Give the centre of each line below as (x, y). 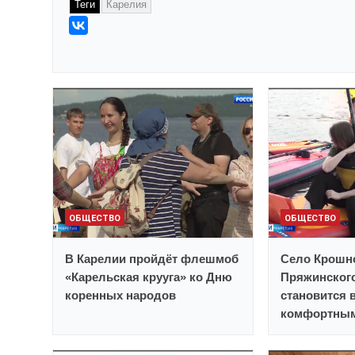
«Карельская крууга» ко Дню (149, 277)
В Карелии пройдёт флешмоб (152, 259)
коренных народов (120, 296)
